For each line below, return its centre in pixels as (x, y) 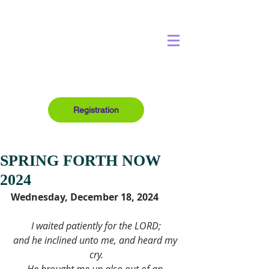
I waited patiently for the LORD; (96, 226)
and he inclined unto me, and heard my (96, 240)
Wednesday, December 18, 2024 (85, 197)
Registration (96, 110)
